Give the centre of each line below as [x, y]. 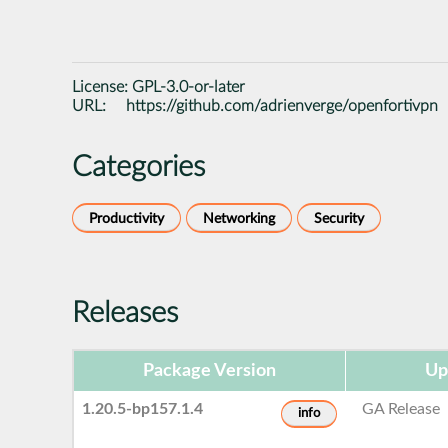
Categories [138, 167]
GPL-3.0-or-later [188, 86]
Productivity [126, 218]
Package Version [209, 370]
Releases [125, 313]
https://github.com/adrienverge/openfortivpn [282, 105]
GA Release [401, 408]
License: [102, 86]
